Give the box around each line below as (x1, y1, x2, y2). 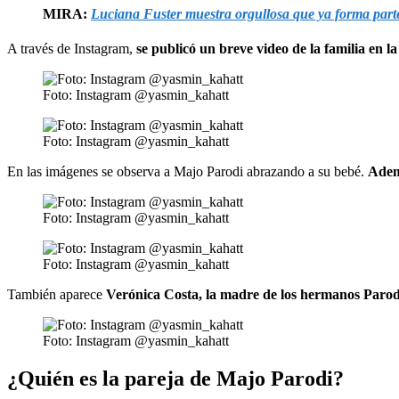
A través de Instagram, (7, 40, 136, 56)
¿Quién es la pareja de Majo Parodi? (7, 366, 344, 390)
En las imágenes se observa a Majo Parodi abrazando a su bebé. (7, 163, 368, 179)
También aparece (7, 286, 106, 302)
